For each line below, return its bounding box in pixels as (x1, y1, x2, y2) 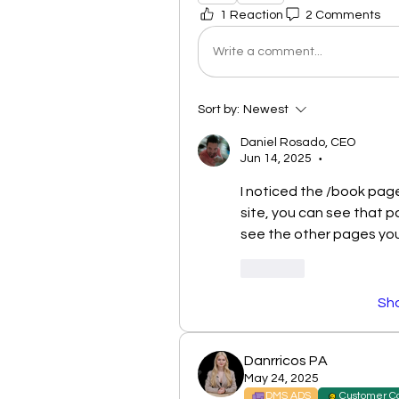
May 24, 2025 (244, 372, 319, 386)
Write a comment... (213, 45, 322, 58)
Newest (243, 103, 289, 117)
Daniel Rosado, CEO (240, 136, 355, 150)
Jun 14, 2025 (240, 152, 312, 166)
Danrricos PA (244, 354, 328, 369)
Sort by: (198, 103, 240, 117)
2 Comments (305, 8, 380, 21)
